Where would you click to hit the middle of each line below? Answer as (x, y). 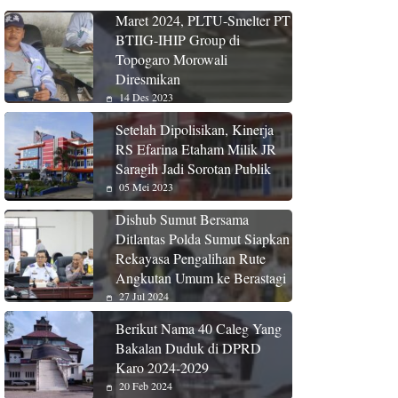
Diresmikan (148, 78)
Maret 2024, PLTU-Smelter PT (203, 20)
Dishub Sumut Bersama (183, 219)
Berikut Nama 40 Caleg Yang (199, 328)
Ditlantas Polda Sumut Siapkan (203, 238)
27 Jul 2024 (143, 295)
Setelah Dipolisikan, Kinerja (195, 129)
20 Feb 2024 (145, 385)
